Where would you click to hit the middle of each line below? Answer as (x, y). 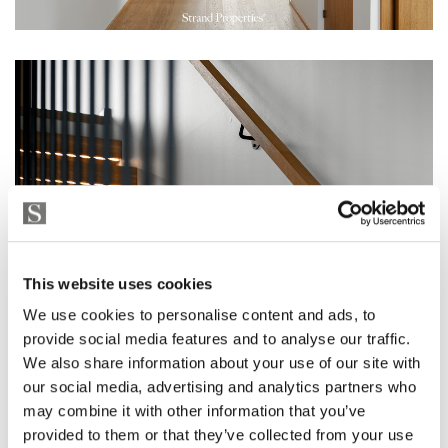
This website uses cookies (118, 283)
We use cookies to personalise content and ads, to (199, 315)
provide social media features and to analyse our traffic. (217, 339)
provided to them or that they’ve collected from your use (218, 435)
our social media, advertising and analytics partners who (219, 387)
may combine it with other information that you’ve (194, 411)
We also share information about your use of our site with (222, 363)
